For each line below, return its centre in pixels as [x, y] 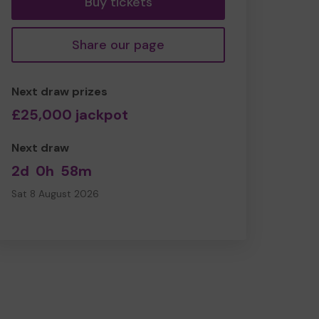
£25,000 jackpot [70, 114]
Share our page [118, 45]
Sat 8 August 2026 [55, 194]
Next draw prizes [59, 91]
